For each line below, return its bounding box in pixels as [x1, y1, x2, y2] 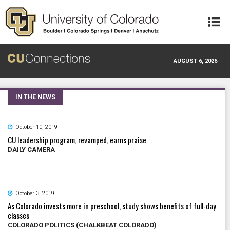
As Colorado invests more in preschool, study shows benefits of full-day [8, 200, 216, 212]
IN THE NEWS [15, 93, 55, 101]
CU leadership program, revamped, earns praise [8, 133, 146, 145]
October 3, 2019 [15, 189, 54, 197]
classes [8, 209, 29, 221]
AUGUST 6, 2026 [174, 57, 217, 64]
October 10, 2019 [15, 123, 57, 130]
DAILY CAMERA [8, 145, 55, 154]
